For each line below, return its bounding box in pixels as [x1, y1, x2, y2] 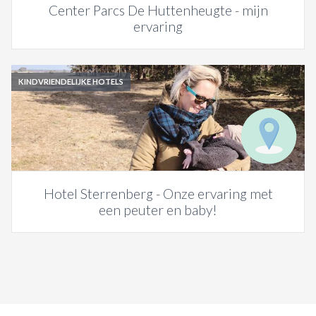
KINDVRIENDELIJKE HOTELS [18, 77, 123, 87]
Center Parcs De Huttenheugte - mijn [48, 2, 268, 18]
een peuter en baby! [99, 202, 217, 218]
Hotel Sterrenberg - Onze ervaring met [43, 186, 273, 202]
